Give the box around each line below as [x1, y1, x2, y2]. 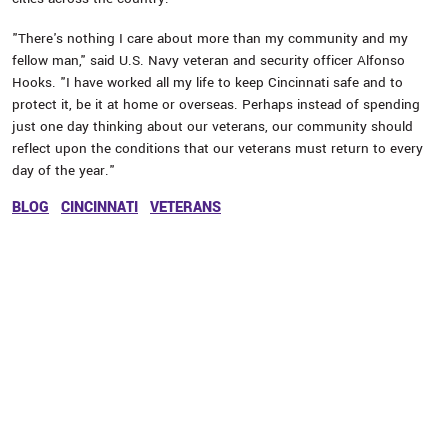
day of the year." [12, 161, 115, 180]
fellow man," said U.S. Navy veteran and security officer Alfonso [12, 51, 405, 70]
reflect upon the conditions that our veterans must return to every [12, 139, 423, 158]
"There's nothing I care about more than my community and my [12, 29, 408, 48]
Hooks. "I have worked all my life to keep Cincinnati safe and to [12, 73, 403, 92]
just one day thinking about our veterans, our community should [12, 117, 413, 136]
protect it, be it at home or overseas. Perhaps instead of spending [12, 95, 420, 114]
